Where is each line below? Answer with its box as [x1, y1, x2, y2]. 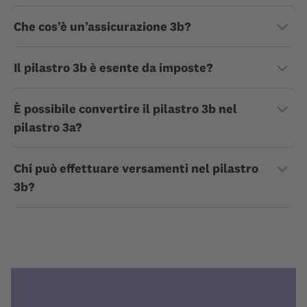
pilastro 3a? [14, 119, 82, 135]
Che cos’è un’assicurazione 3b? [14, 19, 191, 34]
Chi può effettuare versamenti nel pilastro [14, 160, 258, 176]
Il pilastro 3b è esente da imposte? [14, 60, 212, 75]
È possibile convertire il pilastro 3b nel [14, 101, 237, 116]
